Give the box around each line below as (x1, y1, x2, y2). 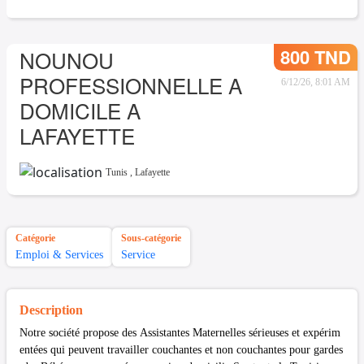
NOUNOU (19, 45, 114, 75)
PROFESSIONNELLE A (19, 70, 242, 100)
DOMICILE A (19, 95, 141, 125)
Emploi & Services (15, 248, 103, 261)
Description (19, 302, 83, 317)
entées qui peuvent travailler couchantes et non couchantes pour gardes (19, 343, 343, 356)
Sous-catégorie (121, 232, 181, 244)
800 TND (280, 44, 351, 70)
